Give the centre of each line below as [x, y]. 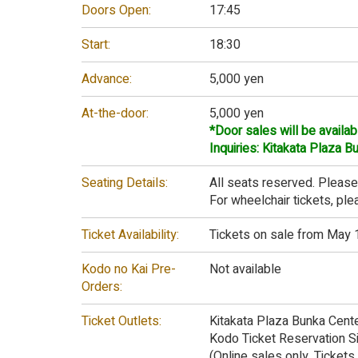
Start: [96, 45]
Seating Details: [125, 183]
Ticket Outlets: [121, 322]
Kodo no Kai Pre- [129, 270]
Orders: [102, 287]
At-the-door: [115, 114]
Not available [245, 270]
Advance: [107, 80]
